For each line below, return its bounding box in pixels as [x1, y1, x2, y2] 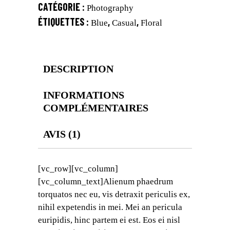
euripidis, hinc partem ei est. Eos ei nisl [38, 215, 180, 225]
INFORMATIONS [43, 89, 124, 101]
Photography [87, 3, 133, 13]
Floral [141, 18, 162, 28]
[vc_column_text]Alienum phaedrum [38, 177, 173, 187]
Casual [112, 18, 137, 28]
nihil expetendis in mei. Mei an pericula [38, 202, 182, 213]
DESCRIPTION [43, 63, 113, 75]
